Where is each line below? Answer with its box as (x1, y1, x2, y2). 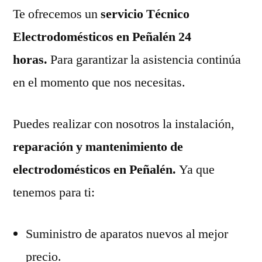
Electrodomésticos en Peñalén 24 (13, 28, 191, 45)
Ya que (179, 161, 215, 178)
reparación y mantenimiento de (13, 138, 183, 155)
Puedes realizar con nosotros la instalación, (13, 115, 235, 132)
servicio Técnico (98, 5, 189, 22)
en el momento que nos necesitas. (13, 74, 185, 91)
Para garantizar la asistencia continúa (50, 51, 241, 68)
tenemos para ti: (13, 184, 95, 201)
